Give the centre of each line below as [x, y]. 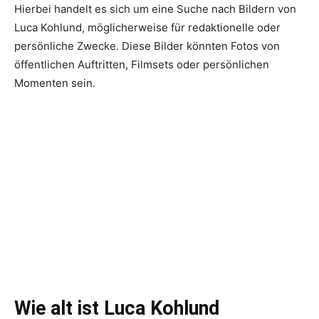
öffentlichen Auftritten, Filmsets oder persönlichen [142, 64]
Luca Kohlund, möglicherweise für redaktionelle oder [147, 27]
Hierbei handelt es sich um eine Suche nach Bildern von [155, 9]
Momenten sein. [55, 83]
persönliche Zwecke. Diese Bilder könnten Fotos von [147, 46]
